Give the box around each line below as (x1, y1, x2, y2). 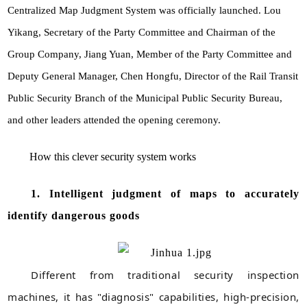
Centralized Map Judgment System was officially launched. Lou (8, 4, 282, 16)
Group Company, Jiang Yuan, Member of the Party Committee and (8, 48, 293, 60)
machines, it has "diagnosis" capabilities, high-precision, (8, 289, 299, 304)
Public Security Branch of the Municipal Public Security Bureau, (8, 92, 283, 103)
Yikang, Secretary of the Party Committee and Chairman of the (8, 26, 276, 38)
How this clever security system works (29, 150, 197, 162)
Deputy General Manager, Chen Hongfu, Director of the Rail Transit (8, 70, 299, 82)
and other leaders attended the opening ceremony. (8, 114, 221, 125)
